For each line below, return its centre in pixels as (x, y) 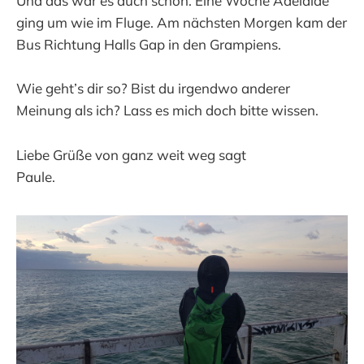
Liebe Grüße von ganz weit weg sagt (131, 154)
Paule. (36, 176)
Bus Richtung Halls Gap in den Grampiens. (149, 45)
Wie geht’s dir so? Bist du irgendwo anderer (153, 89)
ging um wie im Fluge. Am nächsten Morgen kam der (182, 23)
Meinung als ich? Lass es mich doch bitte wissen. (167, 110)
